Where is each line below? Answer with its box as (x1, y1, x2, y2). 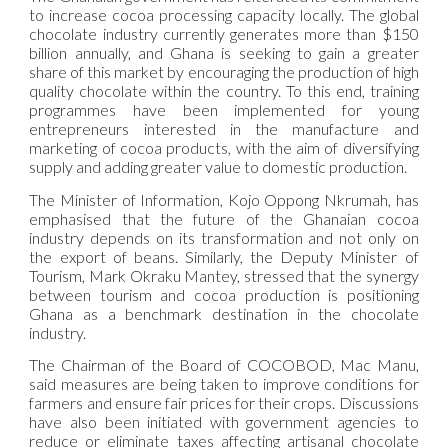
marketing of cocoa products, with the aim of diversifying (29, 138, 419, 158)
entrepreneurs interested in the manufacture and (29, 119, 419, 139)
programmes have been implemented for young (29, 100, 419, 120)
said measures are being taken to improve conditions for (29, 373, 419, 393)
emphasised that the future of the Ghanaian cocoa (29, 208, 419, 228)
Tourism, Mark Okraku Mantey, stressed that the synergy (29, 265, 419, 285)
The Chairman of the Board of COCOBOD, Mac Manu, (29, 354, 419, 374)
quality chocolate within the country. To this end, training (29, 81, 419, 101)
